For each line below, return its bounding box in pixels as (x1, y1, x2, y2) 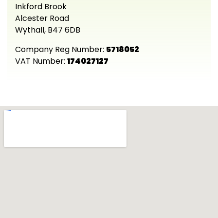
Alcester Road (15, 12, 69, 24)
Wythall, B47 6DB (15, 24, 80, 36)
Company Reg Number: (15, 43, 106, 55)
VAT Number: (15, 55, 67, 67)
